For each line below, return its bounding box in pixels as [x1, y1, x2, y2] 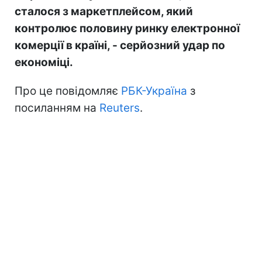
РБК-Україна [121, 84, 187, 98]
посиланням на [15, 101, 99, 115]
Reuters [99, 101, 140, 115]
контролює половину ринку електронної [15, 21, 240, 35]
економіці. [15, 55, 73, 69]
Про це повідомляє [15, 84, 121, 98]
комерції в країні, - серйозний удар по [15, 38, 225, 52]
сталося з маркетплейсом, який [15, 4, 193, 18]
